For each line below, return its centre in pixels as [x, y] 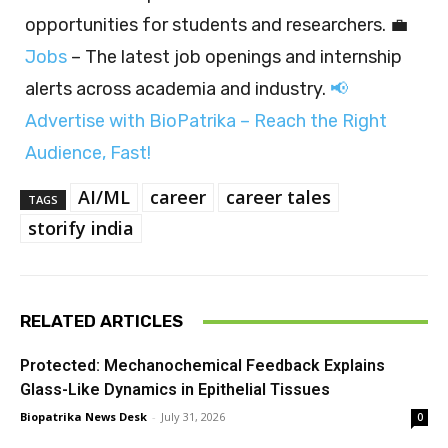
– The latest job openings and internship [234, 57]
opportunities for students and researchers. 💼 [216, 25]
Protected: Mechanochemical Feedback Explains [202, 366]
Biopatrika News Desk [83, 417]
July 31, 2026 [193, 417]
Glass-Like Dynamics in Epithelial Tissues [175, 390]
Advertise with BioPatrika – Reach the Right [206, 121]
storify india [81, 228]
